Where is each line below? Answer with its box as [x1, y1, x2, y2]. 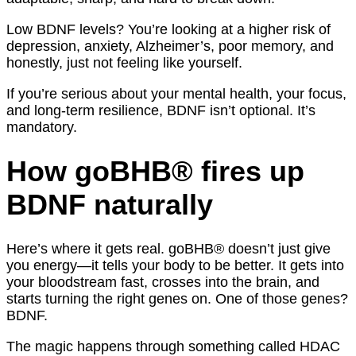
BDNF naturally [6, 188, 213, 221]
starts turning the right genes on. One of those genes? [6, 290, 348, 307]
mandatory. [6, 118, 77, 135]
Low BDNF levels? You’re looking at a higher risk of [6, 21, 331, 37]
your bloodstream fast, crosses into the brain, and [6, 273, 319, 290]
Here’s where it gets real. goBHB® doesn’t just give [6, 240, 331, 257]
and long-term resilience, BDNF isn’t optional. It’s [6, 102, 315, 118]
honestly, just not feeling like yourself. [6, 54, 242, 71]
